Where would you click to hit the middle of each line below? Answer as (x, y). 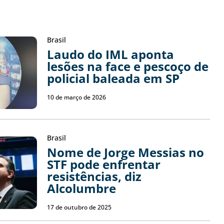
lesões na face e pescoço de (127, 66)
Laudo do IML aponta (110, 54)
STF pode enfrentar (103, 164)
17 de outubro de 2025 (79, 207)
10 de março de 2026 (76, 97)
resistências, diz (94, 176)
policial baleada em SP (113, 78)
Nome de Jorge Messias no (125, 152)
